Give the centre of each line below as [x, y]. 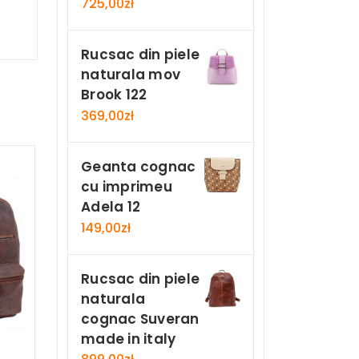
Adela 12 [111, 206]
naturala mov [131, 75]
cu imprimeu [127, 186]
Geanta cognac [139, 166]
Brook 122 [114, 95]
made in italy [129, 339]
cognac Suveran [140, 319]
